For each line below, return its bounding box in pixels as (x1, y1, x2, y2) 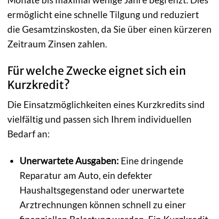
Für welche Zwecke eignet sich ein (7, 63, 186, 78)
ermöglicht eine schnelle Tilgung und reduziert (7, 8, 199, 20)
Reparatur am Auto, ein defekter (19, 169, 153, 181)
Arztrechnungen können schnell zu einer (19, 198, 186, 210)
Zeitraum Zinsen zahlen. (7, 38, 107, 49)
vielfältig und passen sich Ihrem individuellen (7, 113, 192, 125)
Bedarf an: (7, 128, 50, 140)
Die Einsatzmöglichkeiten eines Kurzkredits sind (7, 99, 205, 110)
